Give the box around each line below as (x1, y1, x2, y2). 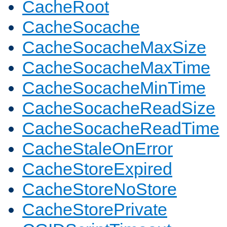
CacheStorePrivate (22, 200, 167, 219)
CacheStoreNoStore (22, 179, 177, 199)
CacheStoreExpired (22, 159, 172, 179)
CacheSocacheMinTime (22, 78, 206, 98)
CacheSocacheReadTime (22, 119, 219, 138)
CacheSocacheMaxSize (22, 37, 206, 57)
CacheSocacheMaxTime (22, 58, 210, 78)
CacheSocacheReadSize (22, 98, 215, 118)
